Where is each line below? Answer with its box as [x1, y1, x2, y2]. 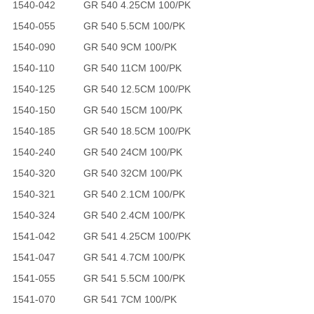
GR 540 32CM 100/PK [83, 168, 182, 179]
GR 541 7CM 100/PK [83, 294, 177, 305]
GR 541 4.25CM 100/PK [83, 231, 191, 242]
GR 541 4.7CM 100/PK [83, 252, 185, 263]
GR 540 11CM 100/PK [83, 62, 182, 74]
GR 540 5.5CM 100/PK [83, 20, 185, 32]
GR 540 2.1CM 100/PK [83, 189, 185, 200]
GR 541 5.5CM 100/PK [83, 273, 185, 284]
